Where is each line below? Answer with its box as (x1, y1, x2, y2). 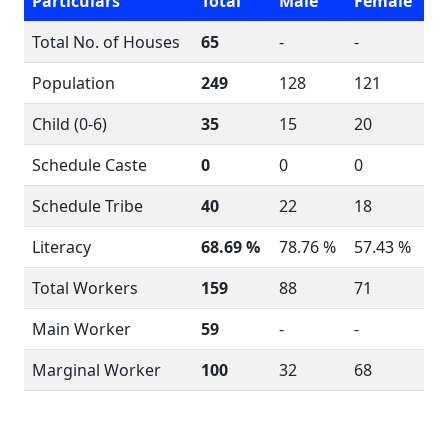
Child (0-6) (32, 113, 107, 135)
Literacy (32, 236, 91, 258)
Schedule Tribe (32, 195, 143, 217)
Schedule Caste (32, 154, 147, 176)
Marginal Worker (32, 359, 161, 381)
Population (32, 72, 115, 94)
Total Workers (32, 277, 138, 299)
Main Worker (32, 318, 131, 340)
